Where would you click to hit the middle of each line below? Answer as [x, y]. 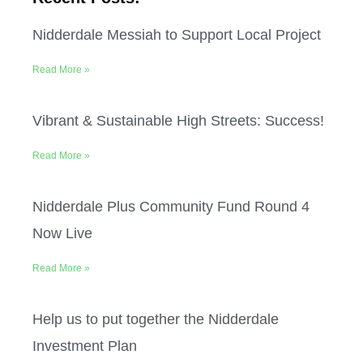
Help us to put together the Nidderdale [156, 320]
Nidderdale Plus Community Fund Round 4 [171, 207]
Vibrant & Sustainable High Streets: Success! [178, 121]
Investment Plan [85, 346]
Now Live [62, 234]
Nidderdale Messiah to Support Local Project [177, 35]
